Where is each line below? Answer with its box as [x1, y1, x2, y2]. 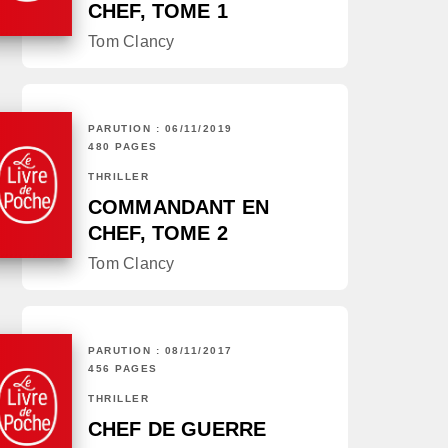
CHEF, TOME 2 [88, 222, 228, 245]
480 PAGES [88, 141, 158, 153]
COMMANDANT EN [88, 196, 270, 219]
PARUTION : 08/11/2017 [88, 345, 233, 357]
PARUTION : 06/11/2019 [88, 123, 233, 135]
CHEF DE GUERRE [88, 418, 267, 441]
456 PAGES [88, 363, 158, 375]
